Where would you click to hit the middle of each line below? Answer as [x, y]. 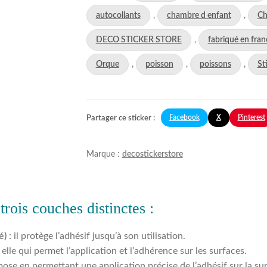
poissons [215, 64]
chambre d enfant [199, 15]
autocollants [118, 15]
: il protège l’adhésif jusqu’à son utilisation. [96, 236]
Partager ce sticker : [120, 118]
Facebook [184, 117]
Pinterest [251, 117]
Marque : [104, 154]
